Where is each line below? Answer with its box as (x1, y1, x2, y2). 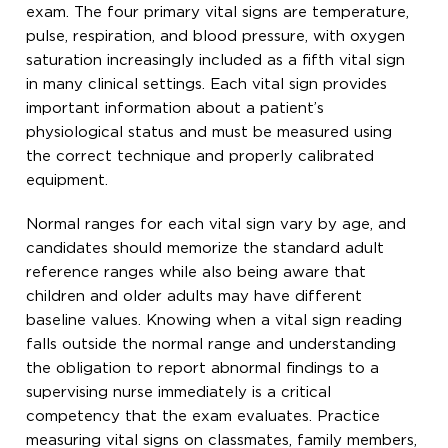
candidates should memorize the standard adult (26, 241, 385, 255)
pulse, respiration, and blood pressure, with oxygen (26, 29, 406, 43)
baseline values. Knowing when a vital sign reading (26, 313, 403, 327)
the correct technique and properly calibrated (26, 149, 375, 163)
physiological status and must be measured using (26, 125, 393, 139)
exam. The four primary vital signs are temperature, (26, 5, 410, 19)
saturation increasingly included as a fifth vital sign (26, 53, 406, 67)
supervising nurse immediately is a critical (26, 385, 332, 399)
